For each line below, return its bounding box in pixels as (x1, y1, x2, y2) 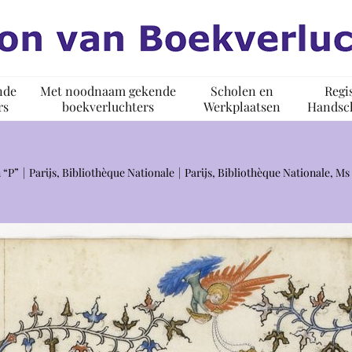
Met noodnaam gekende (40, 82, 176, 99)
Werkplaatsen (203, 97, 280, 115)
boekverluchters (62, 97, 154, 115)
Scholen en (210, 82, 273, 99)
